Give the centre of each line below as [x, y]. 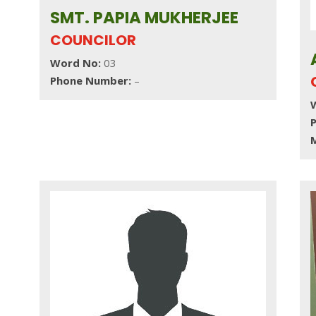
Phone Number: [92, 80]
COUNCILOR [93, 40]
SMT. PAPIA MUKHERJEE [144, 17]
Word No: [75, 62]
